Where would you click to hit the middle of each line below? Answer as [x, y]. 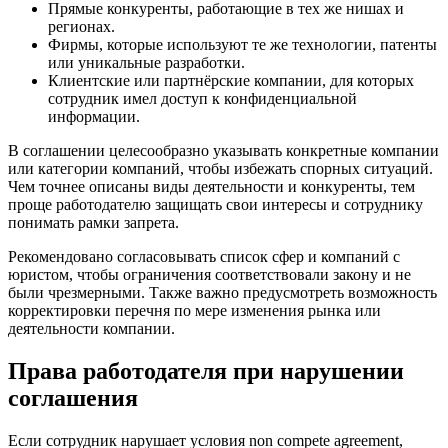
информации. [94, 117]
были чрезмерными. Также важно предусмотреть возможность [222, 293]
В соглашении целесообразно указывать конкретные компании [223, 151]
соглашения [73, 397]
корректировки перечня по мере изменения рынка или [194, 311]
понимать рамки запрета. [93, 223]
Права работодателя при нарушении [206, 370]
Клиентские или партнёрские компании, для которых [231, 81]
